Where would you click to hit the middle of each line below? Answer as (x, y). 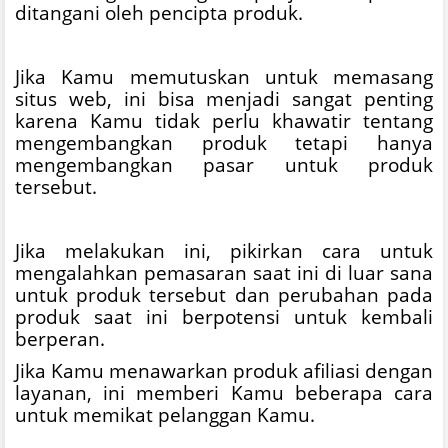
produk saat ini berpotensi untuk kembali (224, 316)
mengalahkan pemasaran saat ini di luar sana (224, 272)
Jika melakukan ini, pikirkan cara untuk (224, 250)
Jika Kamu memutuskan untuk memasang (224, 76)
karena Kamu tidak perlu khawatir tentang (224, 120)
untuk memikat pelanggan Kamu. (165, 414)
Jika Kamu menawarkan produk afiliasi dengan (224, 370)
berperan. (60, 338)
